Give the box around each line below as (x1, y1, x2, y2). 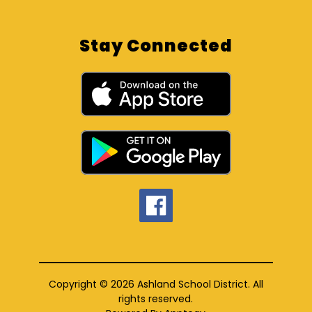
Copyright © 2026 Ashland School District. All (48, 276, 263, 291)
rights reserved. (118, 291, 194, 306)
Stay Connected (79, 34, 233, 58)
